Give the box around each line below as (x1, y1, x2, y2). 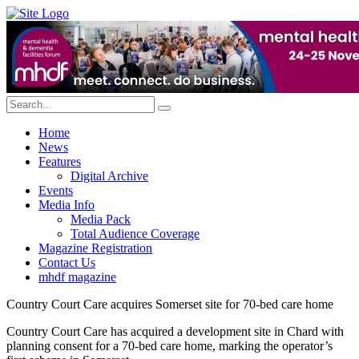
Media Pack (71, 212, 131, 226)
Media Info (38, 198, 95, 212)
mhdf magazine (38, 270, 116, 284)
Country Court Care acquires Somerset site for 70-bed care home (6, 297, 333, 311)
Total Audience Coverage (71, 227, 200, 240)
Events (38, 184, 73, 197)
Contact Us (38, 256, 95, 269)
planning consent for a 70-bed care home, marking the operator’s (6, 339, 333, 353)
